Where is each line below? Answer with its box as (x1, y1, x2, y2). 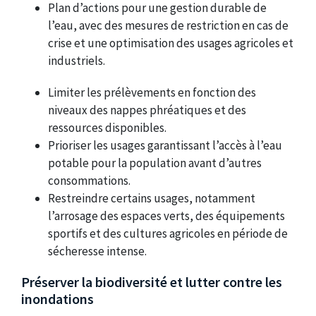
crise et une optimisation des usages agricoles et (48, 35, 294, 51)
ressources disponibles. (48, 119, 167, 135)
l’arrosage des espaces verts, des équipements (48, 207, 286, 224)
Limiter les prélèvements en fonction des (48, 84, 257, 100)
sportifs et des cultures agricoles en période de (48, 225, 288, 241)
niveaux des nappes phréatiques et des (48, 102, 247, 118)
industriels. (48, 53, 106, 69)
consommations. (48, 172, 131, 188)
